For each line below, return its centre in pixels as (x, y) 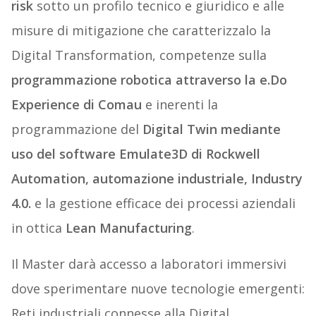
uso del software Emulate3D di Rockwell (135, 154)
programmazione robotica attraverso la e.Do (149, 80)
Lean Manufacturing (128, 228)
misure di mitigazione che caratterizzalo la (141, 31)
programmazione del (75, 129)
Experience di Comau (76, 105)
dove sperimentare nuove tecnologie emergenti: (158, 289)
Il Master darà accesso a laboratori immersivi (148, 264)
